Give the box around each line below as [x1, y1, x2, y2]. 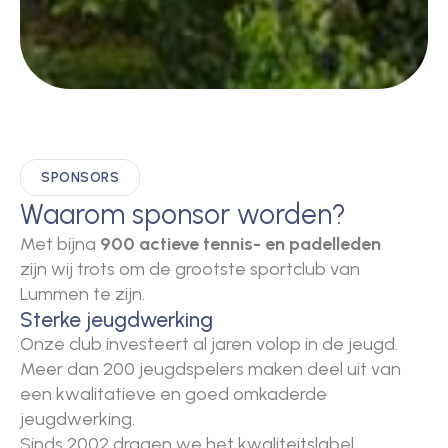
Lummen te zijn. [20, 283, 145, 306]
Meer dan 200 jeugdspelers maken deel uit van [20, 358, 401, 381]
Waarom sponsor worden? [20, 197, 346, 232]
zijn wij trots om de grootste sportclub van [20, 258, 360, 281]
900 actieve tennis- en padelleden [100, 233, 381, 256]
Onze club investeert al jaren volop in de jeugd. [20, 333, 398, 356]
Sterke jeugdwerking [20, 307, 213, 333]
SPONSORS [41, 169, 119, 187]
